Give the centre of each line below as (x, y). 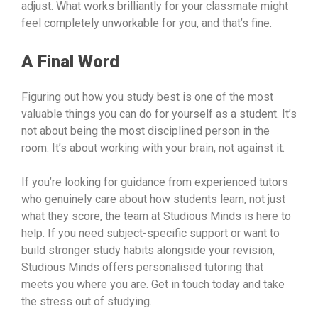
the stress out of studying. (87, 302)
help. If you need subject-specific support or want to (150, 234)
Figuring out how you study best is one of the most (147, 97)
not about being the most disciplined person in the (146, 131)
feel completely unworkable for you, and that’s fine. (147, 23)
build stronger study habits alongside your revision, (148, 251)
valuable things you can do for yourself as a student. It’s (159, 114)
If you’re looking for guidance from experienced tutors (155, 182)
